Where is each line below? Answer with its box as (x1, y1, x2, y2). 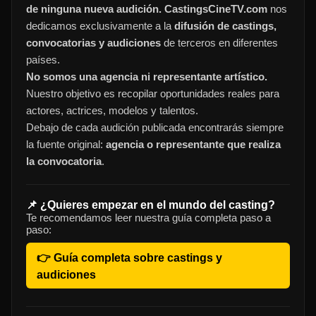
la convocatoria (26, 155, 102, 168)
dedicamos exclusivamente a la (26, 20, 174, 32)
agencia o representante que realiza (106, 138, 281, 151)
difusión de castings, (174, 20, 276, 32)
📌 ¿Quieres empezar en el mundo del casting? (26, 199, 275, 212)
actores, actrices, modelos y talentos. (26, 104, 198, 117)
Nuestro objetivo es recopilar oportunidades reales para (26, 87, 279, 100)
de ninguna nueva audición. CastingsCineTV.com (26, 3, 267, 16)
